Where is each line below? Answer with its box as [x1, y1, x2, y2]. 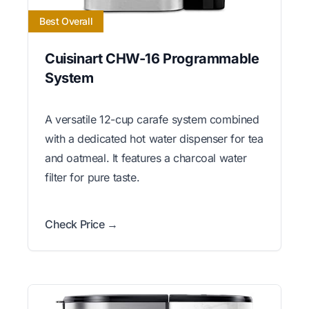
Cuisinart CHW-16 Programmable [45, 50, 259, 67]
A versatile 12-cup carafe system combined [45, 112, 259, 126]
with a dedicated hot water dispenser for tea [45, 131, 263, 146]
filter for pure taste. [45, 170, 140, 184]
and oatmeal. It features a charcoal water [45, 150, 247, 165]
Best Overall [39, 14, 93, 27]
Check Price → [45, 217, 118, 231]
